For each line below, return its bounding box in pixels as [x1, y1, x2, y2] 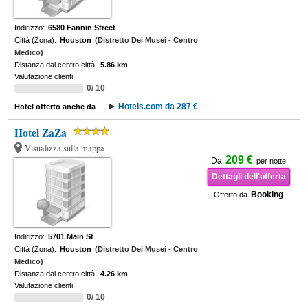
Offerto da [214, 190, 248, 199]
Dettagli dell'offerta [211, 172, 286, 181]
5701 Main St [48, 232, 94, 241]
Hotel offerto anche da [14, 102, 96, 111]
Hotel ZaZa [14, 125, 67, 140]
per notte [256, 157, 287, 165]
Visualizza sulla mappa [25, 142, 105, 154]
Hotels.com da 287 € [118, 102, 199, 111]
